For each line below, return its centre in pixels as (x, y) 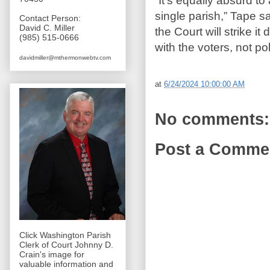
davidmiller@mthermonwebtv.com (65, 58)
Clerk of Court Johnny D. (66, 244)
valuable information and (66, 264)
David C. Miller (47, 28)
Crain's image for (52, 254)
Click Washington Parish (65, 235)
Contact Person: (50, 18)
